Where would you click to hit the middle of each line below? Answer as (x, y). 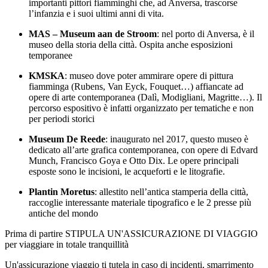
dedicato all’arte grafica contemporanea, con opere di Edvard (143, 150)
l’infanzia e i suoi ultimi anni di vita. (96, 14)
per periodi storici (62, 119)
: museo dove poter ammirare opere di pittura (149, 76)
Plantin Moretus (62, 192)
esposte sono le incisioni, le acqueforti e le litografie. (127, 172)
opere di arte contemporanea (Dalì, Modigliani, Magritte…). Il (145, 98)
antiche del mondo (63, 214)
